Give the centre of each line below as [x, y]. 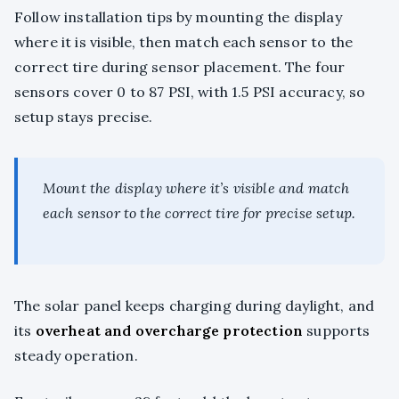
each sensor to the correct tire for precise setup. [199, 213]
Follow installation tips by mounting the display [178, 17]
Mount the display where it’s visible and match [196, 188]
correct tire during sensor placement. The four [180, 67]
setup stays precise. [84, 117]
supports [337, 331]
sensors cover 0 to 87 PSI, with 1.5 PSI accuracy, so [190, 92]
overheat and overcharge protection [169, 331]
